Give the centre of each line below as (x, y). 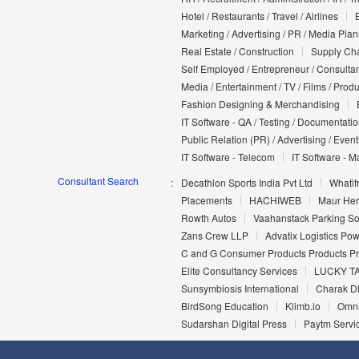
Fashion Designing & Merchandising (260, 104)
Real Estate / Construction (237, 51)
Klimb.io (303, 306)
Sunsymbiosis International (240, 288)
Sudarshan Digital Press (234, 324)
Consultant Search (98, 181)
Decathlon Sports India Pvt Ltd (246, 183)
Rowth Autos (208, 218)
